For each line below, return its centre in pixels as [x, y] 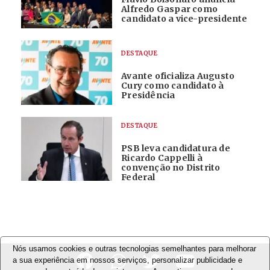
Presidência [148, 96]
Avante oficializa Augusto [178, 76]
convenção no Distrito [171, 167]
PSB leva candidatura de [176, 148]
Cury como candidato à [173, 86]
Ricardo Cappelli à [162, 158]
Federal [138, 177]
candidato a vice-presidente [184, 19]
